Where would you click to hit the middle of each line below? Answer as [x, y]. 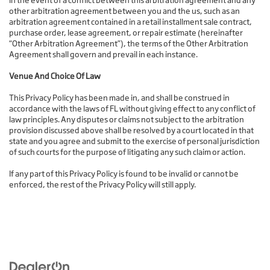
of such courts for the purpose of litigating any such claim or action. [127, 152]
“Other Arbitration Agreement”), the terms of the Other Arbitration [129, 44]
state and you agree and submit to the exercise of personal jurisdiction [134, 141]
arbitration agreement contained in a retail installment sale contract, [130, 22]
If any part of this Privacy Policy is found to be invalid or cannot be [124, 174]
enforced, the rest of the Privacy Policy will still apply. [102, 185]
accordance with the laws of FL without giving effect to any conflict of [132, 109]
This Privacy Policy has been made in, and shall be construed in [119, 98]
